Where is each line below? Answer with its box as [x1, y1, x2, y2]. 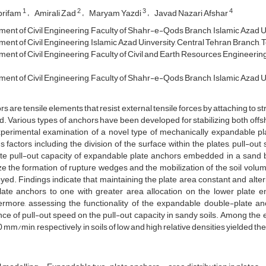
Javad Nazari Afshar [154, 5, 229, 21]
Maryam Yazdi [88, 5, 142, 21]
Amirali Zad [34, 5, 77, 21]
